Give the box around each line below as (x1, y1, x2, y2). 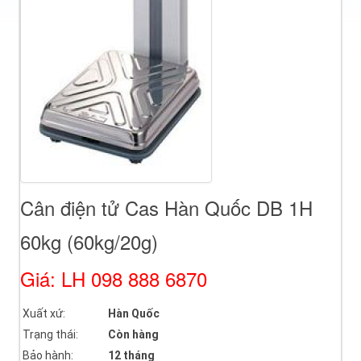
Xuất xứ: (23, 307, 65, 321)
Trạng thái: (23, 328, 78, 342)
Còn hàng (108, 328, 159, 342)
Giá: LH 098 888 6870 (20, 264, 207, 293)
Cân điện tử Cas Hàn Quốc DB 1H (20, 193, 313, 222)
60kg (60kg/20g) (20, 227, 158, 256)
